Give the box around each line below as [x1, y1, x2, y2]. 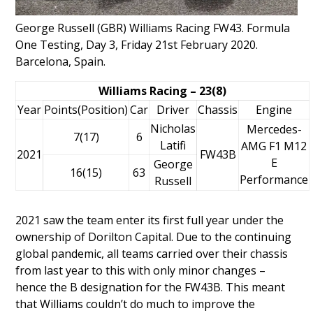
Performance [240, 171, 309, 187]
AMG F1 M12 [241, 138, 307, 154]
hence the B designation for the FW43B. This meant [15, 279, 286, 295]
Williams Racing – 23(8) [99, 82, 227, 99]
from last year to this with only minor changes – [15, 262, 266, 278]
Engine [256, 101, 293, 117]
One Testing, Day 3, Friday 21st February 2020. [15, 36, 259, 52]
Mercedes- [246, 121, 302, 137]
